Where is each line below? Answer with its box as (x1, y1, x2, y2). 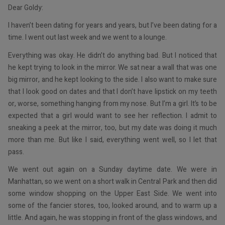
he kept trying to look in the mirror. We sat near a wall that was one (8, 62, 217, 73)
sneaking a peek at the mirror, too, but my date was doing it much (8, 122, 217, 133)
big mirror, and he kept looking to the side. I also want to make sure (8, 74, 217, 85)
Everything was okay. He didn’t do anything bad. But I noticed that (8, 50, 217, 61)
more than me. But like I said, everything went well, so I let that (8, 134, 217, 145)
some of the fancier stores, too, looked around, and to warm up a (8, 200, 217, 211)
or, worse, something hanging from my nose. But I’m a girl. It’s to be (8, 98, 217, 109)
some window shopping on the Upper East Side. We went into (8, 188, 217, 199)
